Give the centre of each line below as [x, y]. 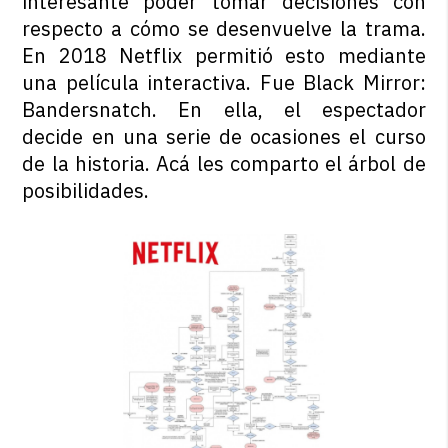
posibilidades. [86, 190]
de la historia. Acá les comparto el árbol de [224, 163]
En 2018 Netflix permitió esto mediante [224, 55]
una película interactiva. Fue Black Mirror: [224, 82]
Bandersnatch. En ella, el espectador [224, 109]
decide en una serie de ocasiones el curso [224, 136]
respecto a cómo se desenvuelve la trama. [224, 28]
